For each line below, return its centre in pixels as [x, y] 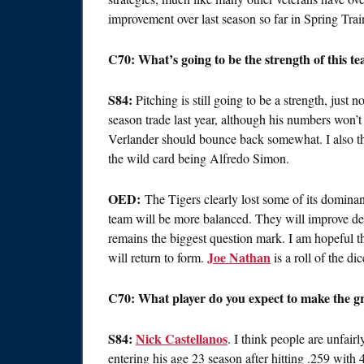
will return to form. [158, 258]
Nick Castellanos [182, 339]
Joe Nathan [239, 258]
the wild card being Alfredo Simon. [199, 158]
